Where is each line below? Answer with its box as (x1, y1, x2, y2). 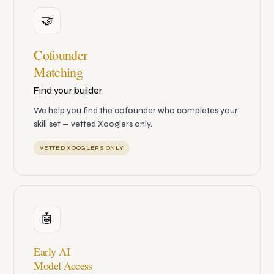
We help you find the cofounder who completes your (34, 106, 239, 116)
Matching (34, 63, 83, 81)
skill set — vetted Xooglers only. (34, 119, 153, 130)
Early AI (34, 244, 70, 259)
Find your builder (34, 85, 102, 97)
